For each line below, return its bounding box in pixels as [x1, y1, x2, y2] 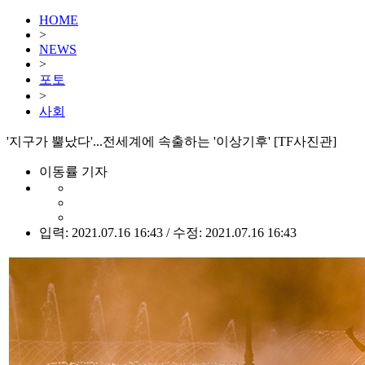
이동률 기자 [39, 165, 108, 178]
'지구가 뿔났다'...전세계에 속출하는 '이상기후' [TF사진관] [7, 134, 336, 148]
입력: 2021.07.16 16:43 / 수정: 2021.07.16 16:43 [39, 226, 297, 240]
